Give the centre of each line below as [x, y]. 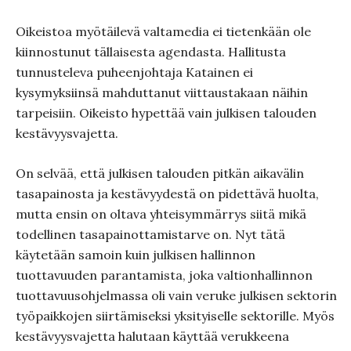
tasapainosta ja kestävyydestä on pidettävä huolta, [167, 194]
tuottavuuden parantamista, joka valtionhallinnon [164, 275]
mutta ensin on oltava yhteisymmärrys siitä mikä [161, 214]
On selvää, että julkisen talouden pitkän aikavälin [160, 173]
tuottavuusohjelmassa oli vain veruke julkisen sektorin [176, 295]
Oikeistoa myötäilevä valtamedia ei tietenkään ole [163, 31]
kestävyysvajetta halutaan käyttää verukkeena [152, 336]
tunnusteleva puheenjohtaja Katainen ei [134, 72]
